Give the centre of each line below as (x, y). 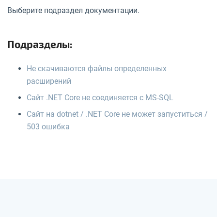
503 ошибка (48, 126)
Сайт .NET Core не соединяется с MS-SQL (100, 97)
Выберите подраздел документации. (73, 10)
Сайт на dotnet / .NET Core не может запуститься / (117, 114)
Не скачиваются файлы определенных (97, 68)
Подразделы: (40, 44)
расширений (49, 81)
